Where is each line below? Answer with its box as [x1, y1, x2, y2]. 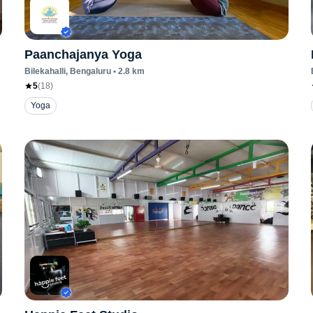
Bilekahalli [24, 66, 66, 76]
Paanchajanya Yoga [24, 48, 142, 61]
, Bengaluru [65, 66, 111, 76]
